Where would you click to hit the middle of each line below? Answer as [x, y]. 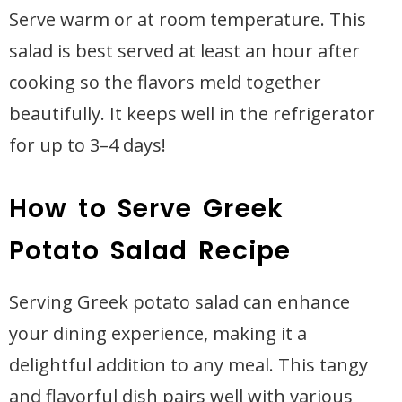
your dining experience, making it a [158, 333]
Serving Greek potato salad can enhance [179, 302]
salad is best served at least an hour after [184, 51]
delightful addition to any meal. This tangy [188, 365]
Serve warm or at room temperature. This [188, 19]
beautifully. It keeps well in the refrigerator [192, 114]
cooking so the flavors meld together [165, 82]
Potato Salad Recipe [150, 251]
